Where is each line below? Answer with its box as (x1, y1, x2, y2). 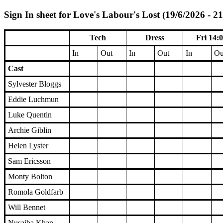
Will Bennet (8, 203, 45, 212)
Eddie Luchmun (8, 95, 59, 104)
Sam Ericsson (8, 157, 51, 166)
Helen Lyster (8, 141, 48, 150)
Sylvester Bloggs (8, 80, 61, 89)
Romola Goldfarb (8, 188, 63, 197)
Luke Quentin (8, 111, 52, 119)
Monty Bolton (8, 172, 52, 181)
